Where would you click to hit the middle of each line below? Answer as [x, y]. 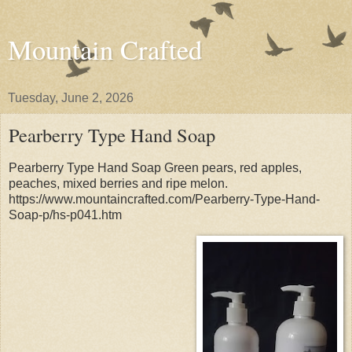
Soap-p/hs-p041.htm [65, 214]
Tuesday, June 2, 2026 [71, 98]
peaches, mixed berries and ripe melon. [118, 183]
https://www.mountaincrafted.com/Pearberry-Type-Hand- [164, 199]
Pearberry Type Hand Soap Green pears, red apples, [155, 167]
